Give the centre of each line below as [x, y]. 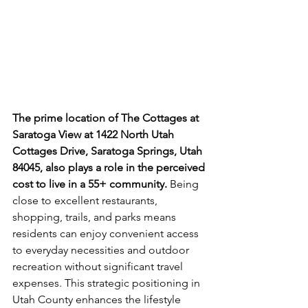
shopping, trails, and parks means [96, 217]
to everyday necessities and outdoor [102, 250]
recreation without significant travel [99, 266]
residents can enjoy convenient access [107, 233]
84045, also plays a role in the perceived [110, 167]
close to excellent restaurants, [86, 200]
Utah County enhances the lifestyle [98, 299]
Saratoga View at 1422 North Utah [95, 134]
